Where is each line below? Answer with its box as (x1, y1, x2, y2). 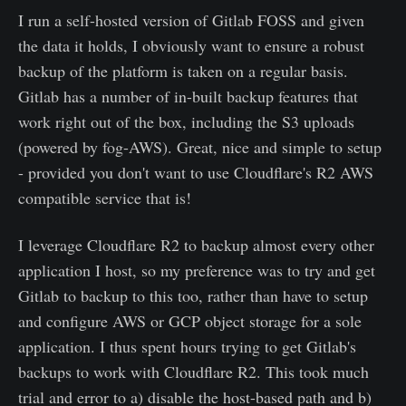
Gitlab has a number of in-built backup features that (18, 85, 358, 107)
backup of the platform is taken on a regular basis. (18, 60, 348, 82)
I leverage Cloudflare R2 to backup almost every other (18, 234, 374, 256)
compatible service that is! (18, 187, 191, 208)
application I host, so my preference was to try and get (18, 259, 375, 281)
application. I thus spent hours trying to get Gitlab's (18, 335, 356, 357)
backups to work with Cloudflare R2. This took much (18, 361, 369, 382)
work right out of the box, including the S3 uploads (18, 111, 354, 132)
